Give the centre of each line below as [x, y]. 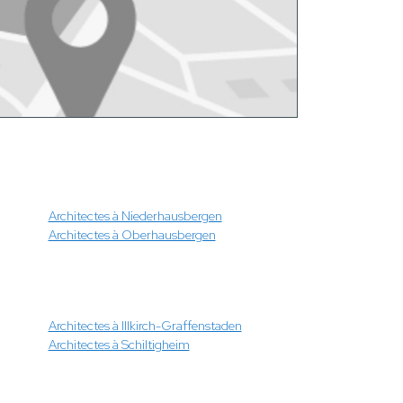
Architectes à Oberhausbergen [132, 234]
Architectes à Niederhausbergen [135, 215]
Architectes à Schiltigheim [119, 344]
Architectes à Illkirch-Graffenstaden [145, 325]
